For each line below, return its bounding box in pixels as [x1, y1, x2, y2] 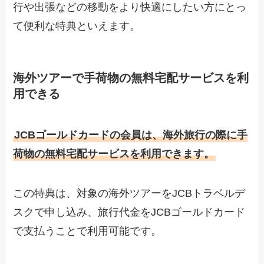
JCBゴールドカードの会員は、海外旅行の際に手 [14, 128, 248, 141]
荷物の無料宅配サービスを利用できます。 [13, 147, 215, 160]
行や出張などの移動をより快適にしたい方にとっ [13, 1, 247, 14]
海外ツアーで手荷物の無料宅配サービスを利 [13, 71, 249, 85]
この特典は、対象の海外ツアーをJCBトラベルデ [13, 187, 246, 200]
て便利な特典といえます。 [13, 20, 141, 32]
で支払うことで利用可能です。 [13, 225, 162, 237]
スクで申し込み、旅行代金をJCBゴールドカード [13, 206, 246, 219]
